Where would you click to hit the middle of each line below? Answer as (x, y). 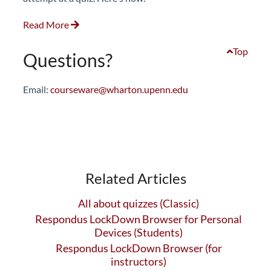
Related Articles (135, 178)
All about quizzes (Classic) (139, 203)
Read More (47, 24)
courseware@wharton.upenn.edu (119, 89)
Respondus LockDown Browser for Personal (139, 219)
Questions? (68, 60)
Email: (37, 89)
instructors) (139, 261)
